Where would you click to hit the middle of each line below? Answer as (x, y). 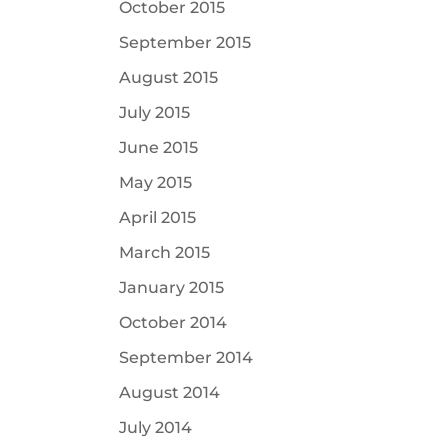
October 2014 (173, 322)
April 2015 (158, 217)
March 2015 (165, 252)
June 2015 (159, 147)
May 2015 (156, 182)
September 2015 (185, 42)
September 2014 (186, 357)
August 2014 (170, 392)
